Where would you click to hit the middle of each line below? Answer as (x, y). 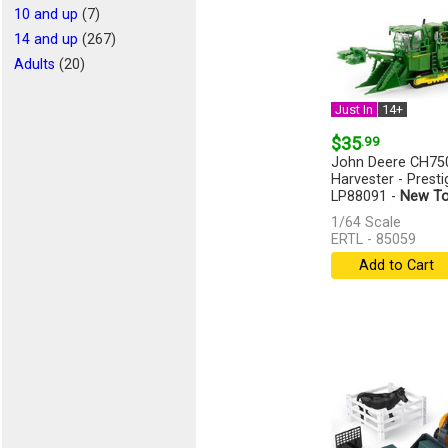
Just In (353, 110)
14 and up (46, 39)
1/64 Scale (365, 223)
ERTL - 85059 (373, 240)
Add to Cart (396, 266)
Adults (34, 64)
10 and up (46, 14)
